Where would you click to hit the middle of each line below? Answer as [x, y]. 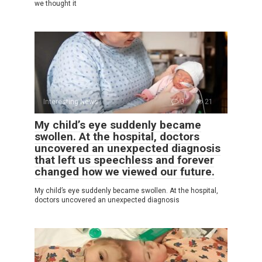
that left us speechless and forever [124, 160]
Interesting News [71, 101]
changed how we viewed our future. [125, 171]
